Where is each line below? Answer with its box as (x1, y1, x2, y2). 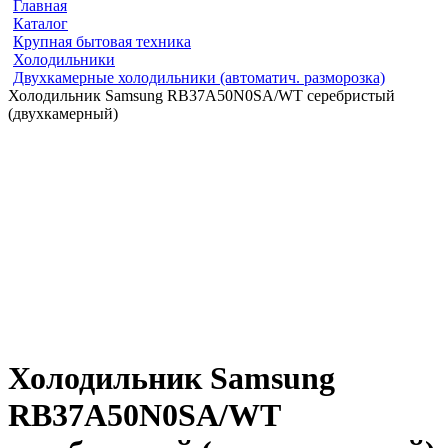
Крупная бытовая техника (13, 33, 191, 50)
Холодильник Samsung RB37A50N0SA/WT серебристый (8, 87, 395, 104)
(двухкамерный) (8, 105, 118, 122)
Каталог (13, 15, 68, 32)
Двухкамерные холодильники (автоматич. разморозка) (13, 69, 385, 86)
